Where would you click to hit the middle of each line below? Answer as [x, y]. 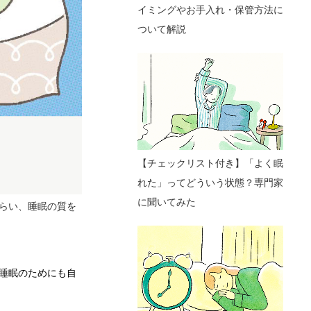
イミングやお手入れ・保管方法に [210, 9]
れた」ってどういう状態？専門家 [210, 182]
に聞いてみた [167, 202]
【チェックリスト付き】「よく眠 [210, 163]
